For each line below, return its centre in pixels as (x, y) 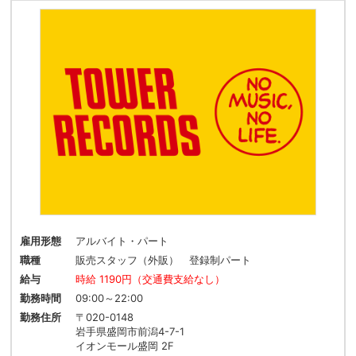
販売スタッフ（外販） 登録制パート (164, 260)
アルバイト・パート (122, 241)
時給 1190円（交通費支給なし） (151, 279)
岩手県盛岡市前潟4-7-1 (130, 332)
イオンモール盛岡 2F (125, 346)
